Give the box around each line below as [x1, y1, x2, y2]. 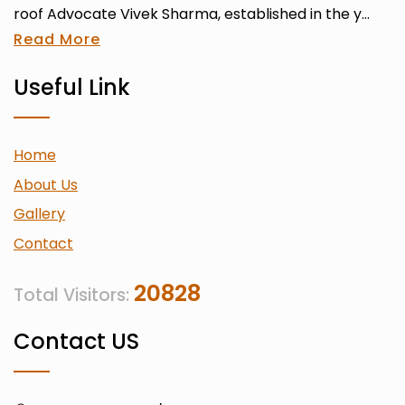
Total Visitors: [14, 282, 134, 307]
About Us [14, 174, 78, 195]
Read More [14, 29, 100, 50]
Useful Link [14, 72, 130, 102]
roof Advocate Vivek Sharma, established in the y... [14, 4, 370, 24]
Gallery [14, 203, 65, 225]
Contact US [14, 325, 139, 356]
